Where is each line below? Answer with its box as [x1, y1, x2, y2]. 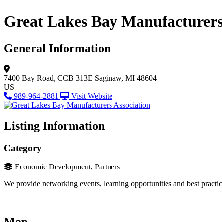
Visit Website [71, 91, 112, 100]
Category [4, 142, 42, 153]
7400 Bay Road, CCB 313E [4, 73, 93, 82]
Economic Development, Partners [15, 163, 120, 171]
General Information [4, 41, 111, 55]
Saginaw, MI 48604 [95, 73, 157, 82]
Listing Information [4, 119, 105, 132]
